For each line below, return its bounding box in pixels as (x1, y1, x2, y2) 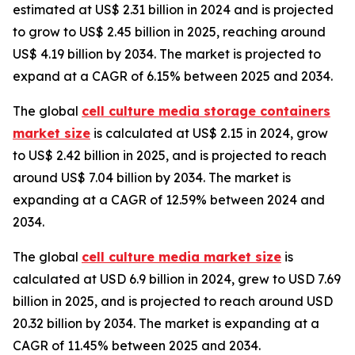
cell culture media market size (82, 249, 281, 265)
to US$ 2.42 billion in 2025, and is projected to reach (13, 147, 326, 164)
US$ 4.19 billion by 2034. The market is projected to (13, 46, 321, 63)
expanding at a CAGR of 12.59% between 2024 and (13, 192, 325, 208)
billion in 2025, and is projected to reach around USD (13, 293, 333, 310)
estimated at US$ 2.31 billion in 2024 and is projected (13, 2, 334, 18)
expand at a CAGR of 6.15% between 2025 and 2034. (13, 68, 333, 85)
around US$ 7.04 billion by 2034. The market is (13, 170, 291, 186)
